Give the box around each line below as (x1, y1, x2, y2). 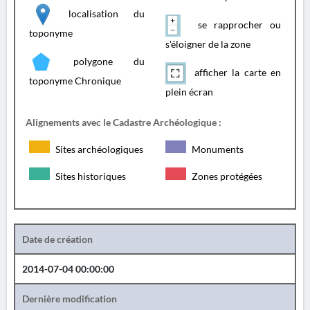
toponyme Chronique (29, 75, 121, 86)
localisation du (53, 7, 145, 19)
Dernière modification (22, 293, 117, 304)
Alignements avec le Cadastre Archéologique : (26, 116, 221, 128)
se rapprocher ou (190, 18, 281, 30)
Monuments (190, 143, 244, 155)
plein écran (165, 86, 213, 98)
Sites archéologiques (53, 143, 143, 155)
